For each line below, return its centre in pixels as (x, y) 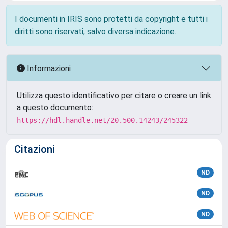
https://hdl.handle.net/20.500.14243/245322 (102, 120)
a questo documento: (55, 108)
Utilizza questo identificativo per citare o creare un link (114, 95)
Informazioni (48, 68)
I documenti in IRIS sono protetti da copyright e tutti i (111, 19)
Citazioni (35, 149)
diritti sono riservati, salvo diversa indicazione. (95, 31)
